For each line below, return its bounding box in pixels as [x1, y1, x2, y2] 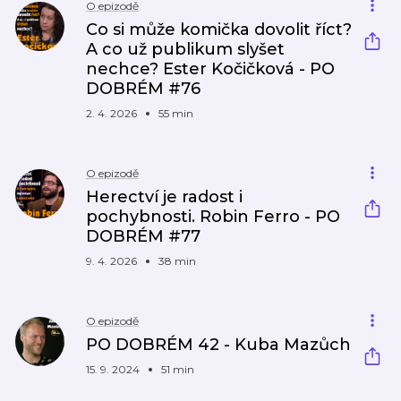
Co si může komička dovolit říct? [86, 20, 352, 39]
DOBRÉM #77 [86, 226, 200, 246]
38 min [158, 254, 196, 268]
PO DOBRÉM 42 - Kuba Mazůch [86, 335, 351, 354]
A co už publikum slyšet [86, 39, 285, 59]
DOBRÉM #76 [86, 79, 200, 98]
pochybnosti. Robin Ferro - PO [86, 207, 340, 226]
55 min [158, 107, 193, 120]
